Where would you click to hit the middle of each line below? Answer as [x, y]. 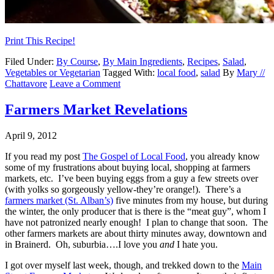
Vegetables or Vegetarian [53, 73]
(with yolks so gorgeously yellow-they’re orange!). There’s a [123, 190]
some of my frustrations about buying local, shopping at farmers [128, 168]
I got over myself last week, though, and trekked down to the [123, 265]
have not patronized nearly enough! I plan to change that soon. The [136, 223]
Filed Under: [31, 62]
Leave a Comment [85, 84]
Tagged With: [130, 73]
